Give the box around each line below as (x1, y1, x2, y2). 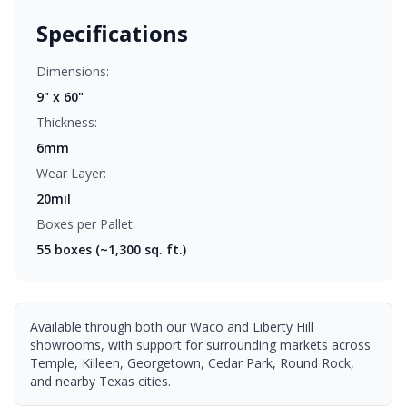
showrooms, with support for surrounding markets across (30, 336, 371, 353)
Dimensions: (36, 63, 109, 80)
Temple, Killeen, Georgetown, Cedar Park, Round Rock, (30, 354, 354, 372)
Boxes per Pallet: (36, 215, 135, 233)
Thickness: (36, 114, 97, 131)
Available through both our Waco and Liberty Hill (30, 318, 313, 335)
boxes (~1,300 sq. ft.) (51, 241, 186, 258)
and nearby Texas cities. (30, 372, 171, 390)
